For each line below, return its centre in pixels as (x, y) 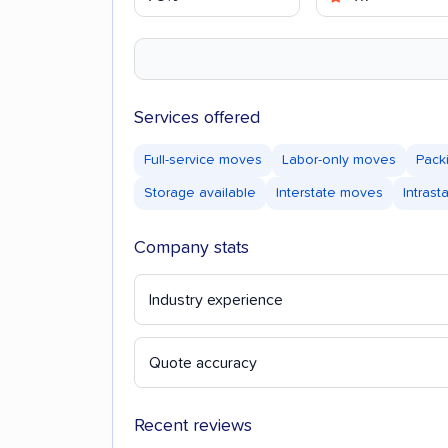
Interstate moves (329, 192)
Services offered (197, 117)
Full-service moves (203, 159)
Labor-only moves (339, 159)
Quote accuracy (203, 362)
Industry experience (216, 299)
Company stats (191, 247)
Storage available (200, 192)
